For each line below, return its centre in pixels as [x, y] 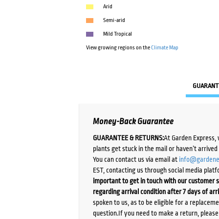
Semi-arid [114, 21]
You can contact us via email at [136, 159]
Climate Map [165, 48]
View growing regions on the [119, 48]
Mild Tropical [118, 34]
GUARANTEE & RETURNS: [129, 138]
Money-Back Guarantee [133, 122]
